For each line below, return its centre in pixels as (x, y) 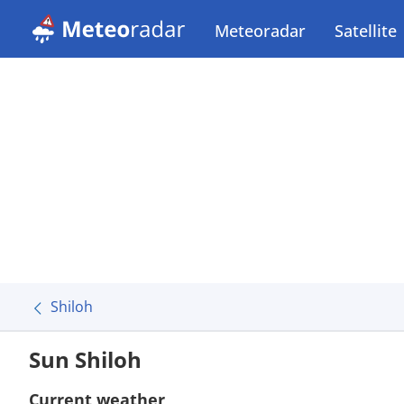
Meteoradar (260, 31)
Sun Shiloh (85, 359)
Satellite (366, 31)
